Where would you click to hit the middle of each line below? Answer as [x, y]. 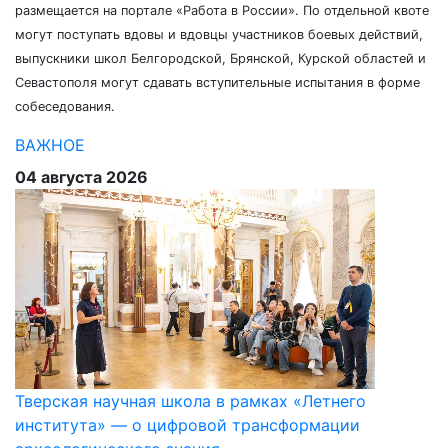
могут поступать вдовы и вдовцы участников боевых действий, [219, 34]
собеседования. [65, 106]
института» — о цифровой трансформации [187, 425]
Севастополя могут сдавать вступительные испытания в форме [217, 82]
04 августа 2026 [81, 177]
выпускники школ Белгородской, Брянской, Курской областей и [220, 58]
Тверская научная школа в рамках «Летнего [190, 401]
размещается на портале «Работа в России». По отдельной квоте [222, 10]
